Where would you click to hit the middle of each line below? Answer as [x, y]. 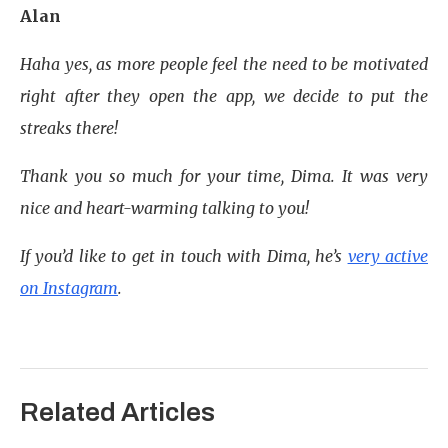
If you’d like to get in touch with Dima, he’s [184, 256]
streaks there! [71, 128]
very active [388, 256]
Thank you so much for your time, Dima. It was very [224, 176]
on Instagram [69, 288]
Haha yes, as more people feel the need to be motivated [224, 64]
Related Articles [117, 412]
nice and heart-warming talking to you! [164, 208]
